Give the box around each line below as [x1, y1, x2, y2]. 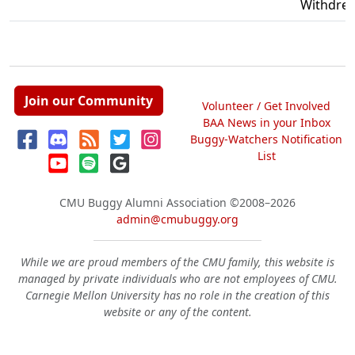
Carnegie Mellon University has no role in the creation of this [25, 288, 330, 303]
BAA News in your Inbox [202, 114, 330, 130]
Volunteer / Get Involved [202, 97, 330, 113]
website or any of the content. [103, 304, 252, 319]
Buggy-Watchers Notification [190, 131, 342, 147]
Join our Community [25, 92, 153, 109]
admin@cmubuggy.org [116, 212, 239, 227]
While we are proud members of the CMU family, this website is [21, 254, 334, 269]
